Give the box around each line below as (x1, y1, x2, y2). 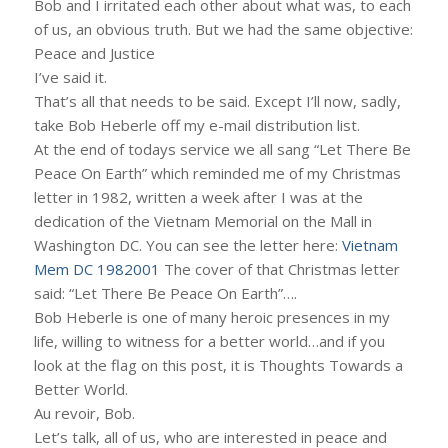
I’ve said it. (33, 67, 107, 87)
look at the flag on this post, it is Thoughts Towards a (33, 355, 403, 375)
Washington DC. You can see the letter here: (33, 235, 342, 255)
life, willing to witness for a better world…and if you (33, 331, 385, 351)
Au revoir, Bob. (33, 403, 135, 423)
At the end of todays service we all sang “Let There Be (33, 139, 411, 159)
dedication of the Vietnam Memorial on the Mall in (33, 211, 372, 231)
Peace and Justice (33, 43, 155, 63)
